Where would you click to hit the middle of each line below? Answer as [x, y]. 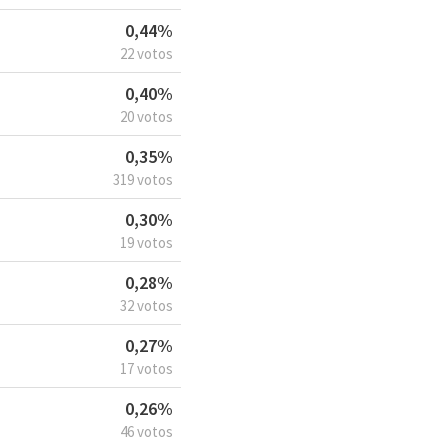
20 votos [146, 116]
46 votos [146, 431]
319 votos [143, 179]
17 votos [146, 368]
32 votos [146, 305]
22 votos [146, 53]
